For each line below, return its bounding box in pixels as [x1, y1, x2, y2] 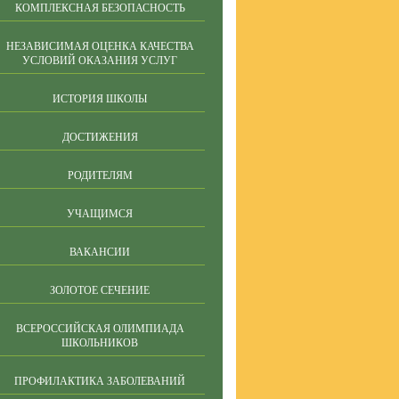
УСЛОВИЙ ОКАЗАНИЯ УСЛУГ [22, 54, 177, 67]
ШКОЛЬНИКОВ [61, 337, 138, 349]
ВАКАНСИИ [69, 246, 130, 258]
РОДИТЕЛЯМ [67, 169, 133, 182]
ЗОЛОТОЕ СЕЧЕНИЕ [50, 284, 150, 297]
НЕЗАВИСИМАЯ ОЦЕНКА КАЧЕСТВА [5, 40, 194, 53]
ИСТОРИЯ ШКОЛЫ [53, 93, 147, 105]
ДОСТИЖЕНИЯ [61, 131, 138, 143]
